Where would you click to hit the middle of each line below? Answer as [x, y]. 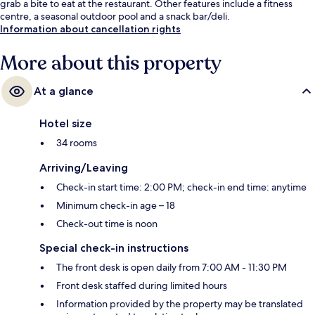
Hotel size [66, 124]
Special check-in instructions [114, 248]
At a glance [64, 91]
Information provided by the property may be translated [180, 304]
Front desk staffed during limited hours [142, 286]
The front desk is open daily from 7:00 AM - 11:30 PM [172, 268]
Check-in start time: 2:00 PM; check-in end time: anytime [181, 187]
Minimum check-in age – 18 [116, 206]
